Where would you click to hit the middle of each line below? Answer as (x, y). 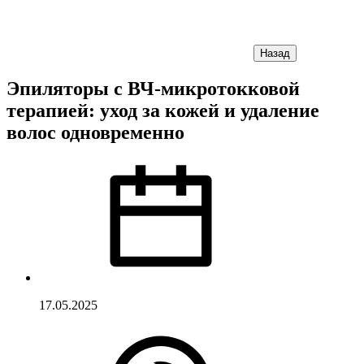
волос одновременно (95, 132)
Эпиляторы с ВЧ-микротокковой (153, 88)
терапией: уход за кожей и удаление (163, 110)
